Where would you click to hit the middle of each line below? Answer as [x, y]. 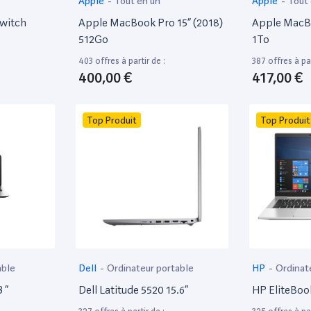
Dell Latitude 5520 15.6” [133, 289]
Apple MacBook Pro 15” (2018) [151, 22]
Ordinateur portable [151, 268]
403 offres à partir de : [122, 60]
